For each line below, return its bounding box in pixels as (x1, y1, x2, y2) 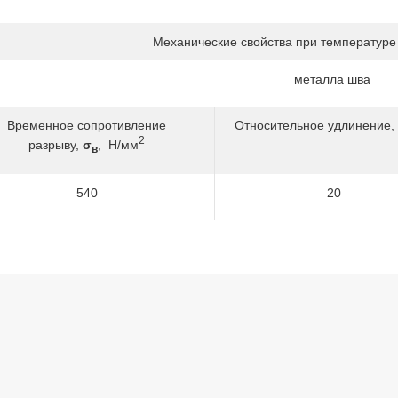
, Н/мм (98, 137, 139, 152)
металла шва (294, 72, 370, 86)
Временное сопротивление (7, 118, 166, 132)
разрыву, (28, 137, 83, 152)
